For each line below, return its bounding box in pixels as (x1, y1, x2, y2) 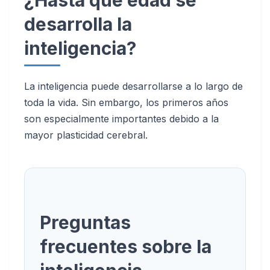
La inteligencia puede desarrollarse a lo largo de (24, 80, 243, 92)
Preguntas (40, 212, 131, 233)
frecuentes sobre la (40, 236, 212, 257)
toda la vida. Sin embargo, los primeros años (24, 96, 228, 108)
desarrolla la (24, 13, 132, 35)
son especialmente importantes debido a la (24, 113, 219, 125)
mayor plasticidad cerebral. (24, 129, 148, 141)
